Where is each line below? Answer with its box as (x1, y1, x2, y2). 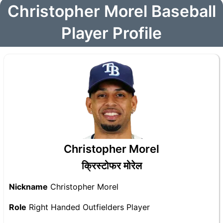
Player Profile (61, 23, 162, 43)
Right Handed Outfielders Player (26, 202, 150, 212)
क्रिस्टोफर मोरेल (81, 160, 142, 172)
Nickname (9, 182, 48, 192)
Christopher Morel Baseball (7, 1, 216, 21)
